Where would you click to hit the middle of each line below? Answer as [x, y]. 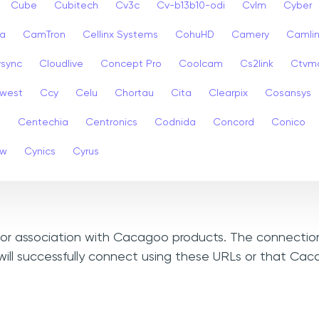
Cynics [40, 151]
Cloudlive [61, 64]
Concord [234, 122]
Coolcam [201, 64]
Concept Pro [131, 64]
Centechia [43, 122]
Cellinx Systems [120, 35]
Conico [288, 122]
